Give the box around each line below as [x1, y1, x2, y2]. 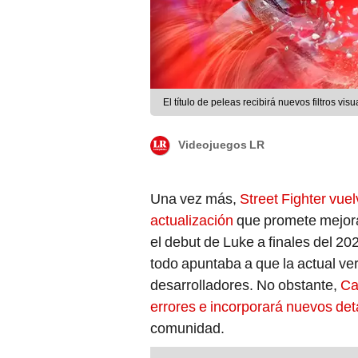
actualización [150, 212, 233, 229]
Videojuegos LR [178, 138, 265, 152]
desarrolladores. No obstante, [150, 276, 340, 294]
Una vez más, [150, 190, 240, 208]
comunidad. [150, 320, 225, 337]
